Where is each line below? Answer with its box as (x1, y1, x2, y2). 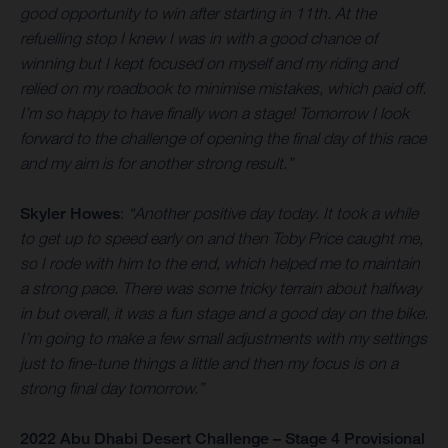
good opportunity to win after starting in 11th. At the (20, 3, 376, 22)
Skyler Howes (20, 203, 120, 223)
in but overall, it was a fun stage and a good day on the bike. (20, 303, 428, 322)
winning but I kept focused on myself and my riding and (20, 53, 397, 72)
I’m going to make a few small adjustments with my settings (20, 328, 427, 347)
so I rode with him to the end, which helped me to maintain (20, 253, 420, 272)
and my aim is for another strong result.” (20, 153, 293, 172)
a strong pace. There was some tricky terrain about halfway (20, 278, 421, 297)
